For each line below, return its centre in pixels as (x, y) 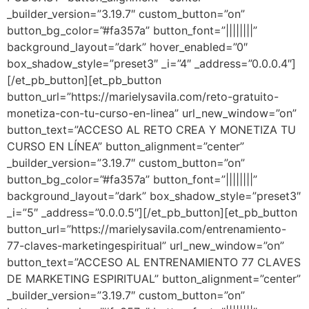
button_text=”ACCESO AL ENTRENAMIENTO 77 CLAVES (154, 262)
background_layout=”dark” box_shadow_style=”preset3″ (154, 196)
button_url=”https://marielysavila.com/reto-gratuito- (143, 97)
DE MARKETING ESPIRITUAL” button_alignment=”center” (154, 279)
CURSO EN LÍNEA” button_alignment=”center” (126, 147)
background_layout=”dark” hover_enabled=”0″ (127, 47)
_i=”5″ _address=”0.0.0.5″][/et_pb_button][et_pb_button (152, 213)
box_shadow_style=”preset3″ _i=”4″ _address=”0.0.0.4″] (151, 64)
